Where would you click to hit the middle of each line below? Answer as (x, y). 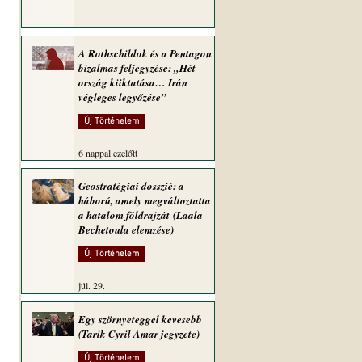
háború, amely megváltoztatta (145, 200)
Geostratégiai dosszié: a (131, 186)
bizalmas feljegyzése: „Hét (137, 68)
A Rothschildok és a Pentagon (145, 53)
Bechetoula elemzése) (126, 229)
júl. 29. (92, 285)
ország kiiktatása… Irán (133, 82)
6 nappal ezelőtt (108, 153)
